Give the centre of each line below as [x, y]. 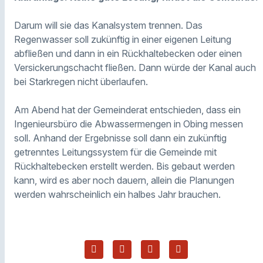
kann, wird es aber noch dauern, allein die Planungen [124, 180]
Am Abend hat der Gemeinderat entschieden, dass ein [127, 109]
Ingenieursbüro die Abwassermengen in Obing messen [129, 124]
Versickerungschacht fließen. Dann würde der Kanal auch [135, 67]
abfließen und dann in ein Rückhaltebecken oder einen [128, 53]
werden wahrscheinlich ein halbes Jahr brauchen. [117, 194]
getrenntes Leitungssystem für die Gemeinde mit [115, 152]
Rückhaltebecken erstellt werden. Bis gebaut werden [124, 166]
